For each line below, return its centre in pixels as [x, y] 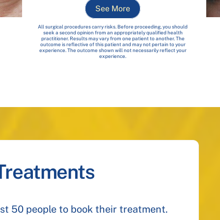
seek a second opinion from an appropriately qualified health [113, 33]
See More [113, 8]
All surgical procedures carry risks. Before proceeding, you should [113, 27]
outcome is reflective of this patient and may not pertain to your [113, 44]
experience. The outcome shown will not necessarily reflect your [113, 50]
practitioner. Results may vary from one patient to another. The [113, 39]
